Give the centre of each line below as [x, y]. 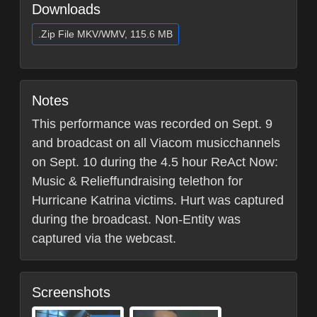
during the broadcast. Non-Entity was [136, 219]
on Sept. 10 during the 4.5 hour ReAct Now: [155, 162]
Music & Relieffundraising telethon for [137, 181]
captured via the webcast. [104, 238]
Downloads [66, 9]
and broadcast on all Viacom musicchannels [156, 143]
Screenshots [71, 292]
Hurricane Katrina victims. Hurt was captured [158, 200]
